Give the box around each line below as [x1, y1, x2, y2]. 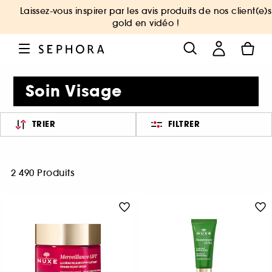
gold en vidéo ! [112, 18, 179, 29]
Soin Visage [25, 81, 123, 102]
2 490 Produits [11, 167, 74, 178]
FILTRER [168, 118, 200, 130]
